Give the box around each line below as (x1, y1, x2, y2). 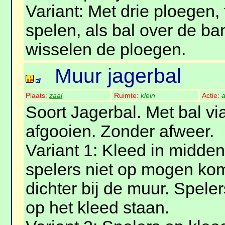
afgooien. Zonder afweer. (26, 122, 214, 141)
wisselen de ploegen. (26, 40, 186, 59)
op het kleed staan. (26, 198, 170, 217)
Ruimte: (114, 91, 141, 100)
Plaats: (26, 91, 50, 100)
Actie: (202, 91, 222, 100)
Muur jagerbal (55, 64, 182, 88)
